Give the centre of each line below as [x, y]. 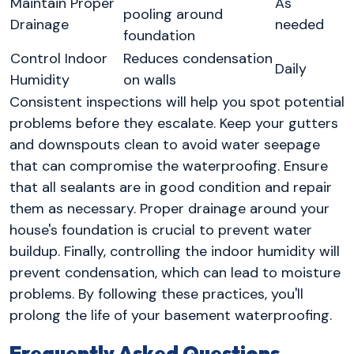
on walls [150, 80]
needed [299, 25]
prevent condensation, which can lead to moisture [175, 273]
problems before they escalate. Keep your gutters [174, 124]
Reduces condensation [198, 59]
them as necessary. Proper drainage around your [169, 209]
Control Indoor [59, 59]
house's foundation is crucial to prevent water [161, 230]
